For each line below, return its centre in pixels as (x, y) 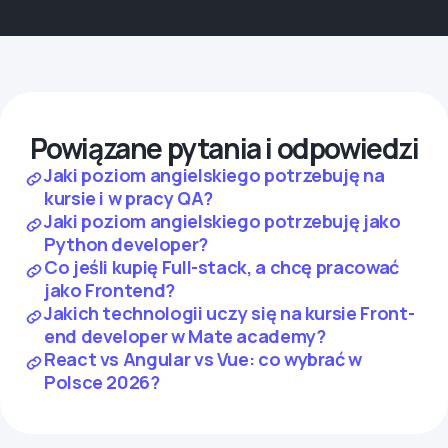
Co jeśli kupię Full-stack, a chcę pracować (221, 267)
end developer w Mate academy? (185, 336)
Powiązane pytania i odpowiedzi (224, 148)
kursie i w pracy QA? (128, 198)
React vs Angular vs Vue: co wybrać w (203, 359)
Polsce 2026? (102, 382)
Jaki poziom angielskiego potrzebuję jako (222, 221)
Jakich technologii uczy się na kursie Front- (229, 313)
